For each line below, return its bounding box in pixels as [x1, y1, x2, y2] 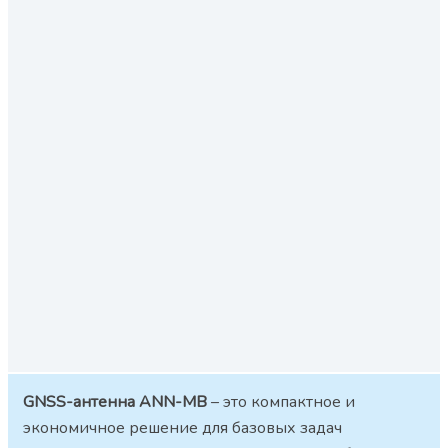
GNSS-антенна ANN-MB [23, 391, 207, 414]
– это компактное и [207, 391, 355, 414]
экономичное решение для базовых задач [23, 417, 342, 440]
